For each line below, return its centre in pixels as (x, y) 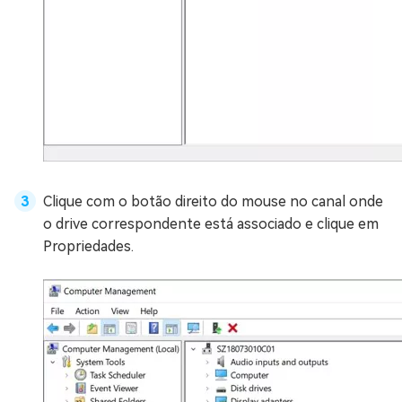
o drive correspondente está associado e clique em (211, 224)
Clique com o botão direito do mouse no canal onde (213, 201)
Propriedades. (88, 246)
